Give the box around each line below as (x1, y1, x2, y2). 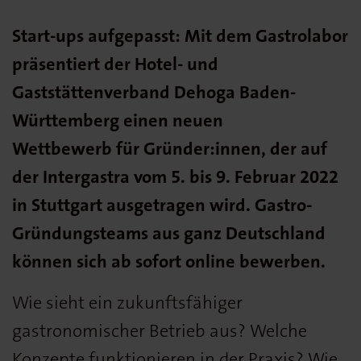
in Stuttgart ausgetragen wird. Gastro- (12, 193, 312, 217)
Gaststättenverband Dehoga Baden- (12, 80, 296, 104)
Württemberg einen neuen (12, 108, 223, 132)
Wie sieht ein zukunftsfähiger (12, 290, 243, 314)
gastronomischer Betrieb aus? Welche (12, 318, 307, 342)
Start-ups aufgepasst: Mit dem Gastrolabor (12, 23, 348, 48)
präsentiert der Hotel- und (12, 52, 218, 76)
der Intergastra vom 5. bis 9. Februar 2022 (12, 164, 338, 189)
